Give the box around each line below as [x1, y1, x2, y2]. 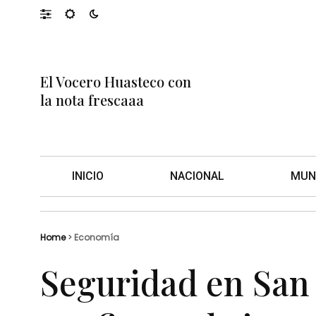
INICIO [72, 169, 104, 183]
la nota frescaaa [40, 90, 144, 110]
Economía [74, 231, 119, 243]
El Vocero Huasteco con [40, 72, 191, 92]
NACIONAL [170, 169, 224, 183]
